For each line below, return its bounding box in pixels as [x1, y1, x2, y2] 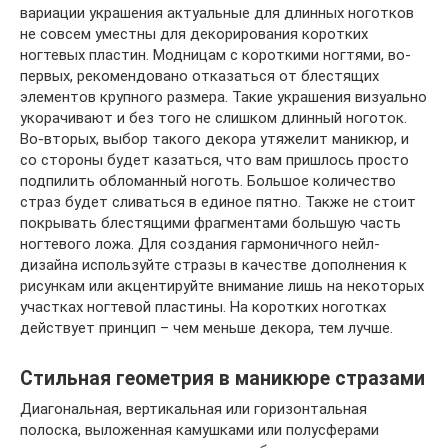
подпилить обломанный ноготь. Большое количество [20, 172, 396, 190]
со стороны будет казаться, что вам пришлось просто [20, 151, 409, 169]
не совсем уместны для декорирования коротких [20, 25, 368, 43]
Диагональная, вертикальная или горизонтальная [20, 400, 367, 418]
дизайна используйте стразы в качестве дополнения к [20, 256, 407, 274]
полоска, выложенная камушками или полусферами [20, 421, 379, 439]
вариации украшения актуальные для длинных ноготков [20, 4, 414, 22]
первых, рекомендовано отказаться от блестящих [20, 67, 379, 85]
